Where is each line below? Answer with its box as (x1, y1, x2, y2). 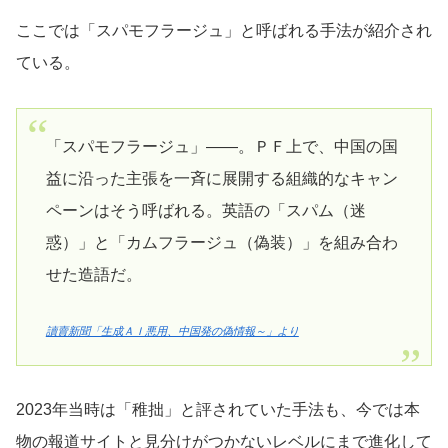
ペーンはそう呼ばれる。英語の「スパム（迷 (45, 202, 366, 220)
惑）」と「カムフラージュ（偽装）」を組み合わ (45, 234, 398, 252)
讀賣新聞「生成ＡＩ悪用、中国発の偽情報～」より (45, 325, 299, 338)
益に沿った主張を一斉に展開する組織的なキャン (45, 170, 398, 188)
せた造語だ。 (45, 266, 142, 284)
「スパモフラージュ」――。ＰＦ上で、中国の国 (45, 138, 398, 156)
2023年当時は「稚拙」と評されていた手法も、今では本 (16, 401, 420, 419)
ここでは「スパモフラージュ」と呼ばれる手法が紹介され (16, 22, 432, 40)
